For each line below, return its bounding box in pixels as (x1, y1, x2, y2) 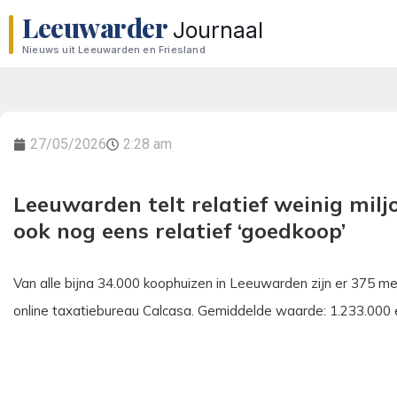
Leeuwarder (22, 9, 167, 45)
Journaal (173, 16, 263, 43)
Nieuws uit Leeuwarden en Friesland (22, 43, 206, 56)
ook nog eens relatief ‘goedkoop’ (13, 217, 346, 244)
